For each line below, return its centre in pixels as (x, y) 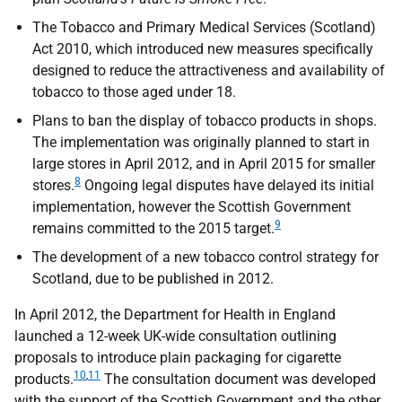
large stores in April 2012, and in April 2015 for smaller (204, 164)
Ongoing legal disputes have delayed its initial (227, 185)
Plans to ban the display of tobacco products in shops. (205, 121)
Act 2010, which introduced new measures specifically (203, 49)
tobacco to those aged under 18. (134, 92)
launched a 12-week (79, 336)
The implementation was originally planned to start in (201, 142)
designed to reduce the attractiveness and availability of (209, 70)
